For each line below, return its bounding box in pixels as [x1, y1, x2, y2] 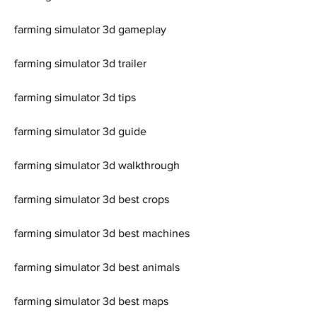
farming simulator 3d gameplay [14, 23, 166, 35]
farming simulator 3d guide [14, 125, 146, 137]
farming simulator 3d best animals [14, 261, 180, 273]
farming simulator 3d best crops [14, 193, 169, 205]
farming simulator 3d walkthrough [14, 159, 180, 171]
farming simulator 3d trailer [14, 57, 146, 69]
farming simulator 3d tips [14, 91, 136, 103]
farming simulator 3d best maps [14, 295, 168, 307]
